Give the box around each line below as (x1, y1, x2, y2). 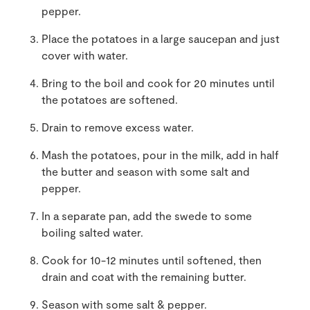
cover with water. (42, 48, 128, 62)
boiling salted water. (42, 226, 143, 239)
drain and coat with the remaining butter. (42, 270, 246, 283)
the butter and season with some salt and (42, 165, 250, 178)
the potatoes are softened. (42, 93, 178, 106)
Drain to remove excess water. (42, 120, 194, 134)
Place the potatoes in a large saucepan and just (42, 32, 280, 45)
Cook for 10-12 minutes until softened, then (42, 253, 262, 266)
